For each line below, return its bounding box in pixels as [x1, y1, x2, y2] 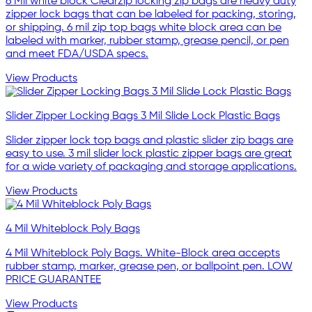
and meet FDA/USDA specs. [6, 48, 148, 60]
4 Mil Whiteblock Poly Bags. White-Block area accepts [6, 247, 280, 259]
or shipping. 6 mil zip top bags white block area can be [6, 22, 281, 33]
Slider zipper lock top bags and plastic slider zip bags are [6, 134, 293, 146]
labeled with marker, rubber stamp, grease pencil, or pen [6, 35, 289, 47]
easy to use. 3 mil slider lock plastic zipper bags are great [6, 148, 292, 159]
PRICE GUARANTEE [6, 274, 101, 286]
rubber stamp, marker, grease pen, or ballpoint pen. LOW [6, 260, 292, 272]
